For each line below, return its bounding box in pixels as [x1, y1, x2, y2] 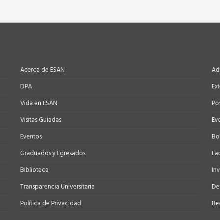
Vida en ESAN [20, 98, 57, 109]
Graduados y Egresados [20, 148, 85, 159]
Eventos [20, 131, 42, 142]
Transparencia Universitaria [20, 181, 95, 192]
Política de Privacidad [20, 198, 81, 209]
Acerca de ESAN [20, 64, 65, 75]
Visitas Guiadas [20, 114, 61, 125]
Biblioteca [20, 165, 49, 175]
